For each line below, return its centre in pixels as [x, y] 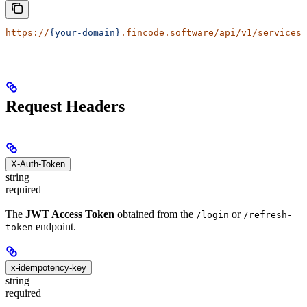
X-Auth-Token [38, 164]
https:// [27, 33]
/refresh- [268, 215]
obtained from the [155, 214]
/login [212, 215]
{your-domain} [85, 33]
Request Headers [65, 106]
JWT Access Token [70, 214]
